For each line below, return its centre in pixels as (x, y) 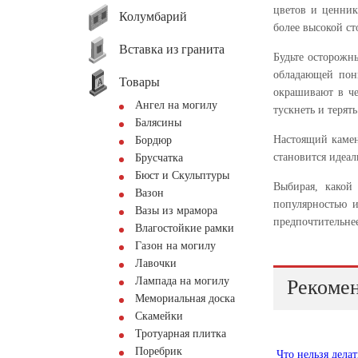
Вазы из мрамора (176, 211)
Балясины (158, 123)
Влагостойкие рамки (185, 228)
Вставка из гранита (172, 49)
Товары (139, 82)
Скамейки (159, 316)
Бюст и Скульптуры (182, 175)
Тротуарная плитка (181, 334)
